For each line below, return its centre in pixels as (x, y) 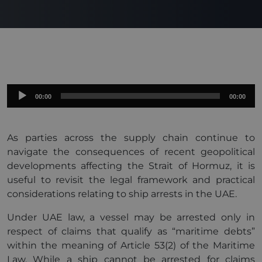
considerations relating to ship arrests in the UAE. (122, 194)
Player (21, 104)
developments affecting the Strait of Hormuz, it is (131, 166)
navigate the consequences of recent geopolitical (131, 152)
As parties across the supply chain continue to (131, 138)
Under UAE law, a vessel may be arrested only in (131, 217)
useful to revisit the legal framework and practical (131, 180)
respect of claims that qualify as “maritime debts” (131, 231)
